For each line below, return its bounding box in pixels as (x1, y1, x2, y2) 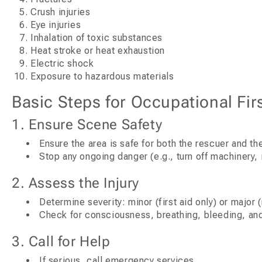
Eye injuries (30, 19, 81, 30)
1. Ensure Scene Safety (12, 116, 163, 133)
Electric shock (30, 57, 94, 69)
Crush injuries (30, 6, 91, 18)
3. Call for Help (12, 233, 111, 250)
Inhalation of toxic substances (30, 32, 163, 43)
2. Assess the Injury (12, 174, 139, 191)
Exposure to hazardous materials (30, 70, 174, 82)
